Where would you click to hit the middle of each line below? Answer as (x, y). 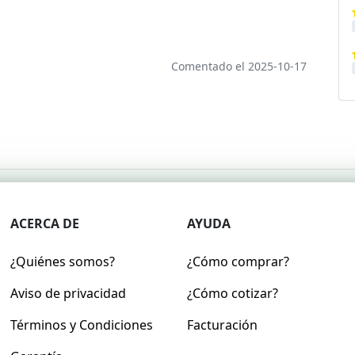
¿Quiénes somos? (63, 261)
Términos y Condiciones (82, 325)
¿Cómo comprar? (238, 261)
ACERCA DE (45, 223)
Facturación (222, 325)
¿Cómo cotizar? (232, 293)
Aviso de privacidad (69, 293)
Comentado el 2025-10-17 (239, 66)
